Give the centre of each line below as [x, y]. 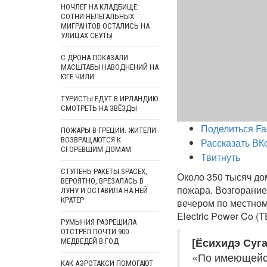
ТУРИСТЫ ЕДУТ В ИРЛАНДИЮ [109, 99]
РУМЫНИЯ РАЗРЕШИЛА [99, 222]
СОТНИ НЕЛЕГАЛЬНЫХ [97, 16]
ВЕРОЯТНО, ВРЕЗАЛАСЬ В [102, 181]
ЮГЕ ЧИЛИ [77, 77]
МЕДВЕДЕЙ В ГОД [90, 241]
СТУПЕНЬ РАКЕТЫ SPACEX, [104, 171]
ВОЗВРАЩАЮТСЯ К [91, 140]
